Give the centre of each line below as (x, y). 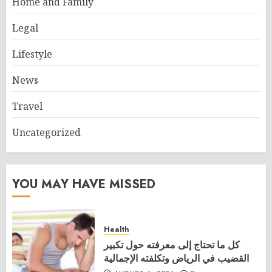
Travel (27, 106)
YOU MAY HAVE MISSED (84, 184)
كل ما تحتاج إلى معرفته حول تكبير (172, 244)
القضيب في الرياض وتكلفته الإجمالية (176, 258)
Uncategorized (46, 132)
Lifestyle (32, 54)
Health (117, 229)
